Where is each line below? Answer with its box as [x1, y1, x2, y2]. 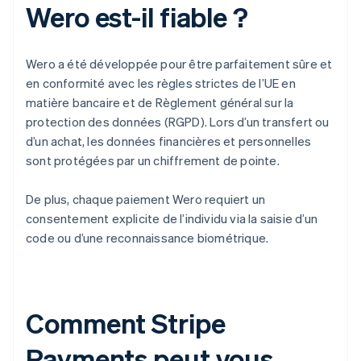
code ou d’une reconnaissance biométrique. [26, 230, 269, 247]
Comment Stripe [26, 305, 226, 341]
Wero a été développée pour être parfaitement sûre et [26, 56, 333, 73]
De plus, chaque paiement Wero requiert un [26, 191, 266, 208]
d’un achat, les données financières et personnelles [26, 133, 312, 150]
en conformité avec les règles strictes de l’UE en [26, 75, 296, 92]
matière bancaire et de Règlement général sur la [26, 94, 294, 111]
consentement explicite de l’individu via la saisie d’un [26, 210, 318, 227]
